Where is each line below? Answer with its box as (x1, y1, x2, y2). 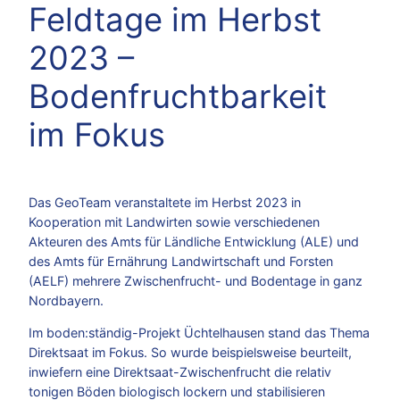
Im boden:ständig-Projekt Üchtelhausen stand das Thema (29, 324, 370, 340)
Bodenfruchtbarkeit (29, 76, 327, 116)
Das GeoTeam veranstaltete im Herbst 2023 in (29, 194, 301, 210)
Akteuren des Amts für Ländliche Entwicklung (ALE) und (29, 233, 359, 249)
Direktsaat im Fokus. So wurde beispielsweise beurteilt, (29, 344, 352, 360)
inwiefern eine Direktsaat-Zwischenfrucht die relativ (29, 363, 331, 379)
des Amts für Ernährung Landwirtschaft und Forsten (29, 253, 333, 269)
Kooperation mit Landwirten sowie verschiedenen (29, 213, 320, 229)
